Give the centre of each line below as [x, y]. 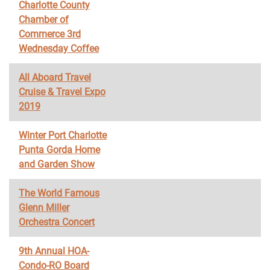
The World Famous [59, 193]
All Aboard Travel [55, 77]
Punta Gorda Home [59, 150]
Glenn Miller [44, 208]
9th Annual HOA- [54, 251]
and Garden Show [57, 164]
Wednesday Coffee [59, 49]
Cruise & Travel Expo [62, 92]
